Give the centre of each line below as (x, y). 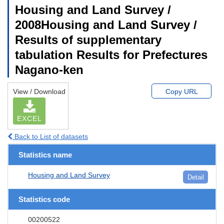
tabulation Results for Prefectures (111, 54)
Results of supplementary (88, 39)
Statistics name (45, 154)
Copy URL (181, 91)
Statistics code (44, 199)
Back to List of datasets (50, 136)
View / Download (39, 91)
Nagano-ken (49, 69)
